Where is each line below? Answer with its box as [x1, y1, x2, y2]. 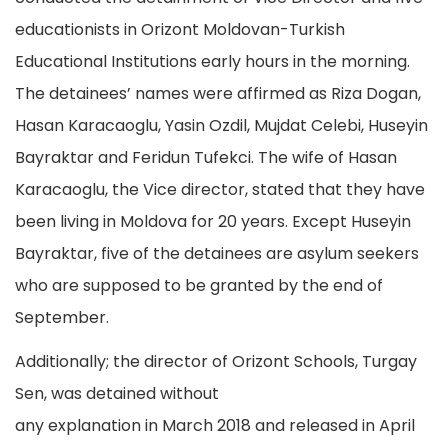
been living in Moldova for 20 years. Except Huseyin [15, 210, 411, 233]
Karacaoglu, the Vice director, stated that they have [15, 178, 425, 201]
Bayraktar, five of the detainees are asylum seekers [15, 242, 419, 265]
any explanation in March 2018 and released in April [15, 414, 415, 437]
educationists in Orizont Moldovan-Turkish [15, 18, 345, 41]
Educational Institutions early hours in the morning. [15, 50, 410, 73]
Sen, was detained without [15, 382, 219, 405]
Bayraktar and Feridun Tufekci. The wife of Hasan [15, 146, 397, 169]
